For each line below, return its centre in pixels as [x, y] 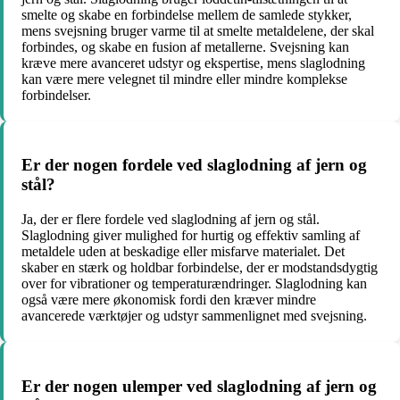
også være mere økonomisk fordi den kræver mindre [169, 300]
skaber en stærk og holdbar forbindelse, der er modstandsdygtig [200, 267]
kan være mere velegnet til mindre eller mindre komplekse [184, 79]
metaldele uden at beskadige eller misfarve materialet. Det [183, 251]
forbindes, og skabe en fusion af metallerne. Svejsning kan [185, 46]
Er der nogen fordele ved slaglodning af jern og [194, 165]
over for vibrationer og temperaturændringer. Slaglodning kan [194, 283]
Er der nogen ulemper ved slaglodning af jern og [199, 386]
